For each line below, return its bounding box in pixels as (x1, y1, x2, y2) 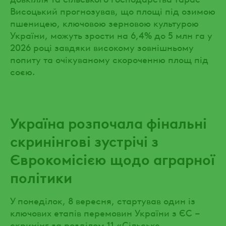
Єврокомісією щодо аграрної (10, 148, 215, 168)
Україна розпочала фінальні (10, 112, 207, 132)
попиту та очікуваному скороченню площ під (10, 52, 208, 65)
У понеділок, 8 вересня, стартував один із (10, 193, 195, 206)
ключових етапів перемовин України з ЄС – (10, 205, 200, 218)
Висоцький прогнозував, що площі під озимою (10, 4, 215, 17)
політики (10, 166, 72, 187)
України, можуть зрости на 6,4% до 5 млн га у (10, 28, 212, 41)
